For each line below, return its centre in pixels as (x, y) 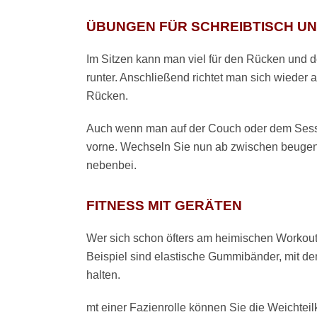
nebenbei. (111, 165)
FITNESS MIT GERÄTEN (164, 205)
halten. (103, 275)
